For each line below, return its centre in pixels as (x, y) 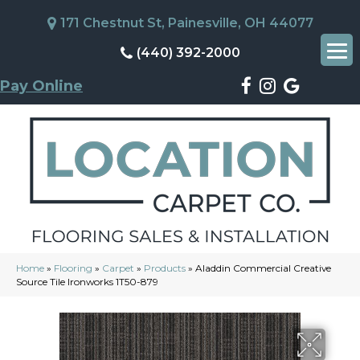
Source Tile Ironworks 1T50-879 (87, 282)
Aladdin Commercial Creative (263, 268)
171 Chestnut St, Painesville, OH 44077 (186, 23)
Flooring (73, 268)
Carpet (118, 268)
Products (165, 268)
